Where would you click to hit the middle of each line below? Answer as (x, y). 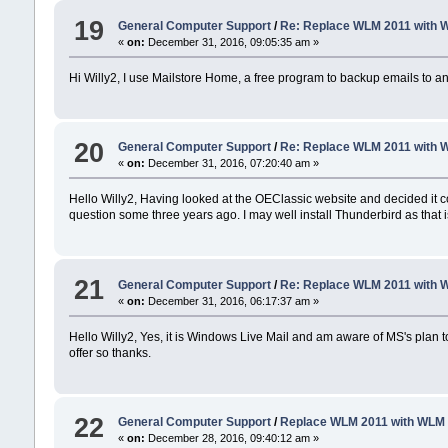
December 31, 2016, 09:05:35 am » (231, 41)
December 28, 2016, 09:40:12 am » (231, 438)
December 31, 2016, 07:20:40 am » (231, 163)
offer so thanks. (109, 352)
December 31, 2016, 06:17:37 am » (231, 300)
